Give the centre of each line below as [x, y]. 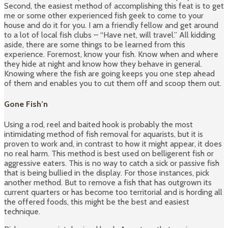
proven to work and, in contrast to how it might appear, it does [113, 144]
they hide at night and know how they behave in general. [103, 64]
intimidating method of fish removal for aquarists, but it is [104, 134]
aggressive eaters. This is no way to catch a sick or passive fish [112, 163]
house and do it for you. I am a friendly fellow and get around [111, 25]
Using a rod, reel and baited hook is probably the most [98, 124]
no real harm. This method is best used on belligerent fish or [109, 153]
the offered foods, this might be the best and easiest [97, 202]
